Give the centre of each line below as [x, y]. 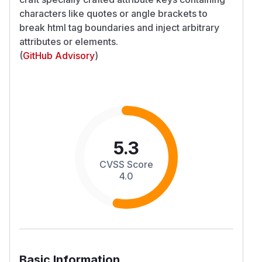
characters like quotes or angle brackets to [113, 13]
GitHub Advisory [59, 55]
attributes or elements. [69, 41]
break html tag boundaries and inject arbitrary [119, 27]
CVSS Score [126, 164]
